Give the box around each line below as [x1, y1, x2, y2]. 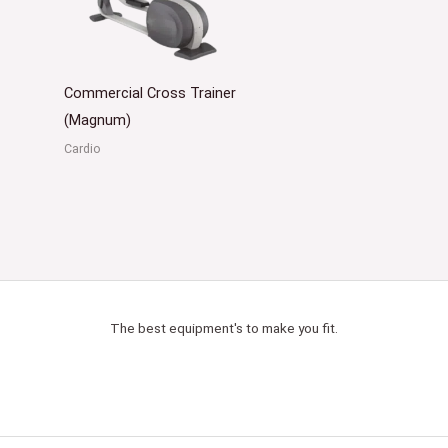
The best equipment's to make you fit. [110, 319, 338, 336]
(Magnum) [63, 110, 131, 129]
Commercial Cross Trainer [63, 83, 236, 102]
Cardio [63, 141, 101, 157]
